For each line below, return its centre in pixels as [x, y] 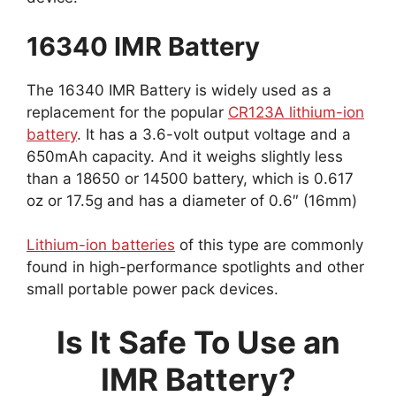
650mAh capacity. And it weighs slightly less [185, 156]
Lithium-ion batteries [101, 245]
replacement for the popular [127, 112]
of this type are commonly [269, 245]
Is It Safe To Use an [198, 342]
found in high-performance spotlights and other [195, 267]
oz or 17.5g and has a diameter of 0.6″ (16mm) [192, 200]
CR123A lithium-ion [296, 112]
